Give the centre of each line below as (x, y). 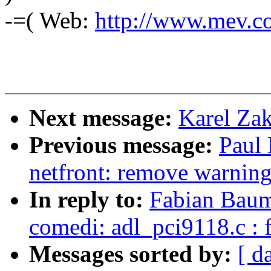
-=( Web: (50, 21)
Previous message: (124, 145)
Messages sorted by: (133, 254)
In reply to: (89, 200)
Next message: (104, 118)
